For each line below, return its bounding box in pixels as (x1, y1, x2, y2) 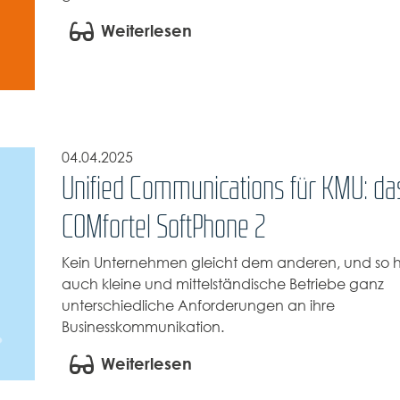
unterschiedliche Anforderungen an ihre (61, 296, 335, 317)
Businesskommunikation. (61, 317, 224, 338)
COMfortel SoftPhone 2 (61, 210, 265, 243)
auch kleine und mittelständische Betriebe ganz (61, 274, 384, 296)
